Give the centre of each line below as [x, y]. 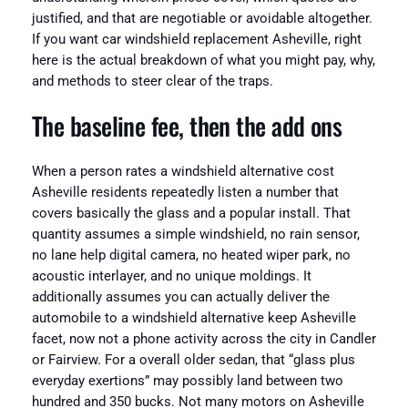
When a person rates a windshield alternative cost [183, 171]
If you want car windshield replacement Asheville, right [196, 39]
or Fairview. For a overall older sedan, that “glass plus [193, 360]
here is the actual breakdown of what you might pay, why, [203, 60]
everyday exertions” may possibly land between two [187, 381]
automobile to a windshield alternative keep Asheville [194, 318]
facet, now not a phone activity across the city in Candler [204, 339]
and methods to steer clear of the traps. [152, 81]
